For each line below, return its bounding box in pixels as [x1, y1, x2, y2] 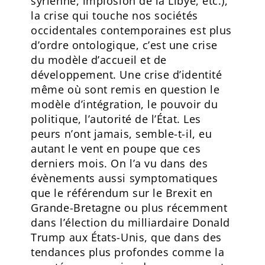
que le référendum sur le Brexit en [31, 185, 213, 200]
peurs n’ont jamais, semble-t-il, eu [31, 126, 212, 141]
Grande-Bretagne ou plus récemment [31, 200, 228, 215]
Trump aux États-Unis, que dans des [31, 230, 222, 244]
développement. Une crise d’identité [31, 67, 222, 82]
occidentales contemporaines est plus [31, 22, 232, 37]
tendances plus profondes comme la [31, 244, 225, 259]
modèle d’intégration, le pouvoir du [31, 96, 218, 111]
